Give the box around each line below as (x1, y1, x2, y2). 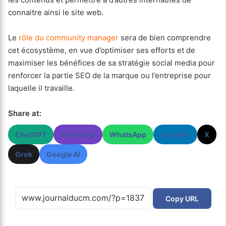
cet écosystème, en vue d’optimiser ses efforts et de (8, 45, 195, 55)
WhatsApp (109, 130, 146, 139)
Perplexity (61, 130, 95, 139)
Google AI (46, 150, 80, 159)
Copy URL (165, 194, 199, 203)
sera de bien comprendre (119, 33, 211, 43)
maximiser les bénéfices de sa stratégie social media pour (8, 58, 215, 68)
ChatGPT (15, 130, 46, 139)
